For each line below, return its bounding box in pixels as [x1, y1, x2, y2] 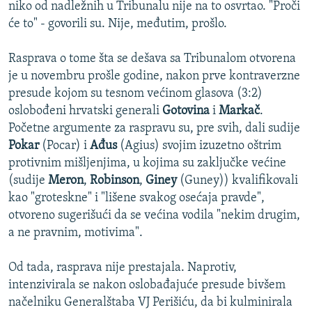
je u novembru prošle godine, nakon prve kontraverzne [8, 70, 300, 84]
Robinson [87, 174, 139, 188]
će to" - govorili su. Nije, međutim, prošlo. [8, 17, 227, 31]
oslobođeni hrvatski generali [8, 104, 162, 118]
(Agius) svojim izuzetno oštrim [117, 139, 281, 153]
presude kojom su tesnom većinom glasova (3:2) [8, 87, 263, 101]
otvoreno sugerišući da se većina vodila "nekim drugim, [8, 209, 300, 223]
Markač [219, 104, 260, 118]
